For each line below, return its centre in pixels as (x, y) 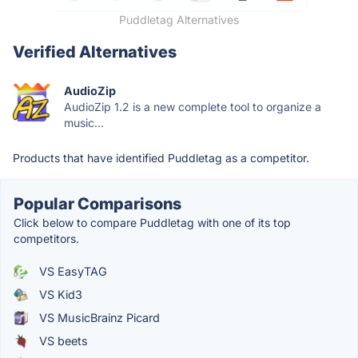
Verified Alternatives (95, 52)
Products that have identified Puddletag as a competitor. (161, 158)
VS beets (62, 341)
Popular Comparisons (97, 204)
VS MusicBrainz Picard (98, 318)
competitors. (46, 239)
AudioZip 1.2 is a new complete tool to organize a (193, 107)
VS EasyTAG (72, 272)
